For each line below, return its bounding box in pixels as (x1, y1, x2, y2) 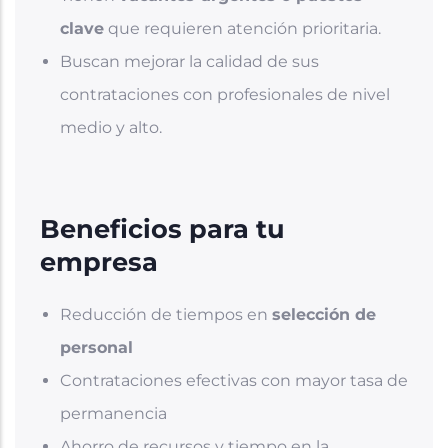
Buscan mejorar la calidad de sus (60, 51, 319, 71)
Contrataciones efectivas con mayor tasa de (60, 370, 408, 390)
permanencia (60, 403, 167, 423)
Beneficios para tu (40, 212, 285, 244)
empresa (40, 245, 158, 277)
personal (60, 337, 133, 357)
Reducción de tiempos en (60, 304, 272, 324)
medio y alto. (60, 117, 162, 137)
